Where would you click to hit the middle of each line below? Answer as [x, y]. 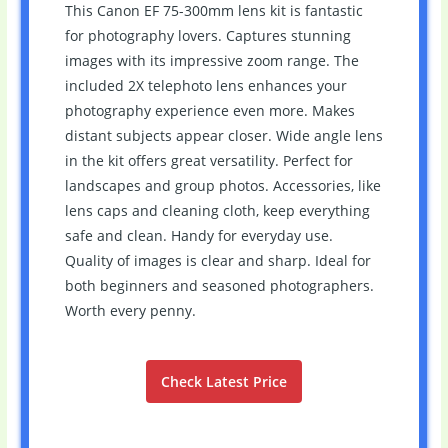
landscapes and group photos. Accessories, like [222, 185]
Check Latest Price [224, 381]
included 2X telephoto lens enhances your [205, 85]
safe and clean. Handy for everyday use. [198, 235]
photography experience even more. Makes [209, 110]
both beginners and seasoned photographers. [219, 285]
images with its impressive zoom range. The [211, 60]
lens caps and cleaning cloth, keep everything [217, 210]
